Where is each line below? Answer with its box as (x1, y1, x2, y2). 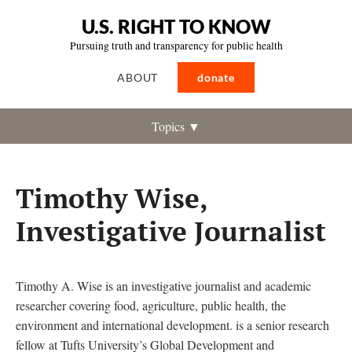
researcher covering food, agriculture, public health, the (16, 297, 286, 313)
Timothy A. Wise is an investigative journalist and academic (16, 277, 311, 294)
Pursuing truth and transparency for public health (69, 38, 283, 53)
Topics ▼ (152, 118, 200, 134)
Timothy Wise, (16, 179, 207, 216)
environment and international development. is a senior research (16, 317, 329, 333)
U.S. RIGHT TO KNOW (81, 15, 271, 38)
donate (197, 71, 235, 84)
